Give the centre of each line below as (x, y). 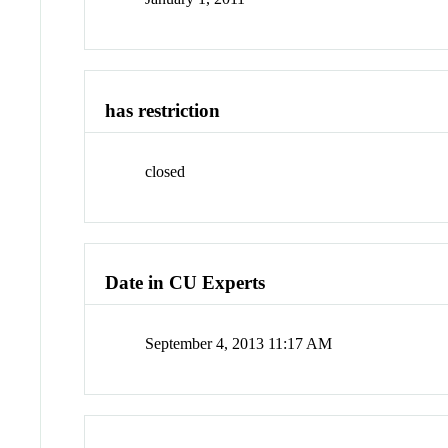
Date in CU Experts (185, 283)
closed (165, 171)
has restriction (163, 111)
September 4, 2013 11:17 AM (239, 344)
